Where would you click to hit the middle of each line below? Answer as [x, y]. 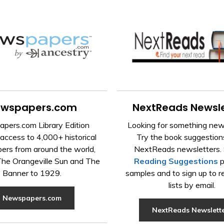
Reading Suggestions [176, 161]
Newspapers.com [32, 198]
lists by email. [192, 185]
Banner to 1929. [32, 173]
